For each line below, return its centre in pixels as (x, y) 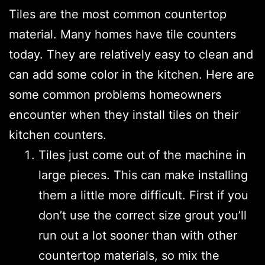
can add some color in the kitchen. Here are (132, 74)
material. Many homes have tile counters (122, 34)
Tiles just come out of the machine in (142, 155)
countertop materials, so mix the (129, 255)
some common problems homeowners (115, 94)
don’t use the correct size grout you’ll (143, 215)
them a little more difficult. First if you (143, 195)
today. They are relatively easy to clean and (131, 54)
